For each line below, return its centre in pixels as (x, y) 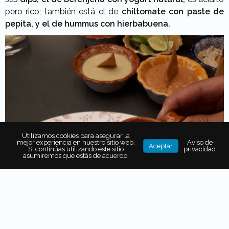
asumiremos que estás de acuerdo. (76, 156)
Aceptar (161, 146)
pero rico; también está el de (62, 12)
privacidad (200, 149)
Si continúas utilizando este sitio (76, 149)
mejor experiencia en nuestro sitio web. (76, 142)
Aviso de (200, 142)
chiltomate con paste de (171, 12)
